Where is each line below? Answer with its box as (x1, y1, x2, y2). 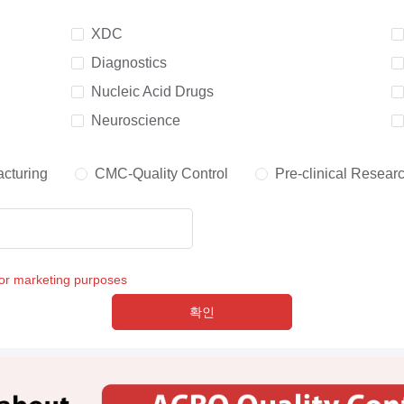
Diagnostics (91, 55, 168, 70)
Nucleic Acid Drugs (91, 84, 215, 99)
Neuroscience (91, 113, 181, 128)
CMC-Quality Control (94, 166, 228, 181)
